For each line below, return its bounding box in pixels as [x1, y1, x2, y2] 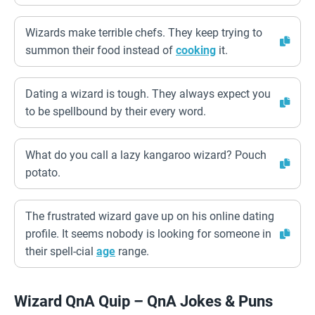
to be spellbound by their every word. [25, 105, 206, 118]
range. [115, 245, 149, 258]
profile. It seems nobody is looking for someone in [25, 227, 271, 240]
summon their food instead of [25, 44, 176, 57]
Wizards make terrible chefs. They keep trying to [25, 26, 262, 39]
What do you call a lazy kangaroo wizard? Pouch [25, 148, 266, 162]
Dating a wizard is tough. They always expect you [25, 87, 271, 101]
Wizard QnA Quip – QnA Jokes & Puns [14, 292, 273, 310]
